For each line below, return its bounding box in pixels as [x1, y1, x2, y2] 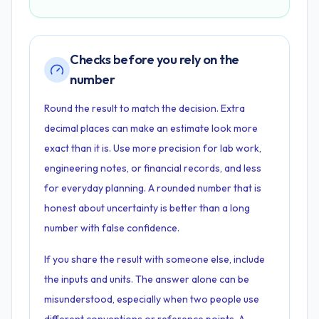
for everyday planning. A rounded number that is [44, 182, 261, 194]
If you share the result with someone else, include [44, 253, 265, 266]
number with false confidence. [44, 221, 179, 234]
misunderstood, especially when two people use [44, 293, 259, 305]
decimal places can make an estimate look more [44, 122, 258, 135]
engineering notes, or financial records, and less [44, 162, 261, 174]
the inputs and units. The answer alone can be [44, 273, 249, 286]
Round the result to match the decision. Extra [44, 102, 245, 115]
